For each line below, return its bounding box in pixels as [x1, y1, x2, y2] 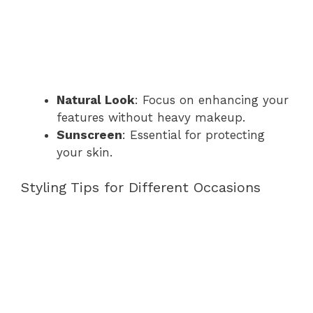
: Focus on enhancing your [135, 92, 289, 107]
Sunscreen [57, 127, 122, 142]
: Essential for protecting [122, 127, 265, 142]
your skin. [57, 145, 112, 159]
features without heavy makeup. [57, 110, 245, 124]
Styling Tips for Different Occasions [21, 179, 261, 196]
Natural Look [57, 92, 135, 107]
